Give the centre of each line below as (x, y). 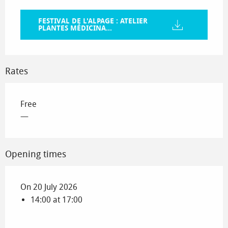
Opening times (36, 154)
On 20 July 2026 (49, 187)
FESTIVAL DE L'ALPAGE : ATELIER (93, 21)
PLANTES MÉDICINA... (75, 28)
